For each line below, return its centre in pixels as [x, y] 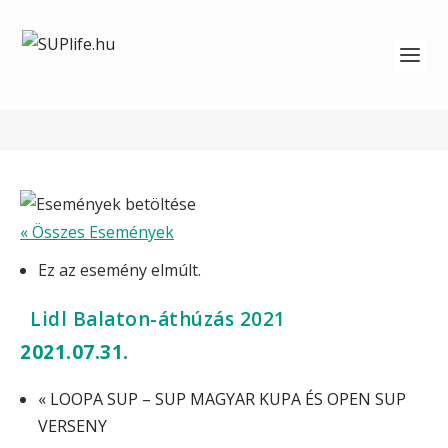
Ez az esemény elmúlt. [120, 270]
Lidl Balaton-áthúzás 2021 [158, 319]
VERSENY [73, 426]
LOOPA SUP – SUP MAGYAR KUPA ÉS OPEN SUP [226, 399]
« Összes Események [97, 232]
